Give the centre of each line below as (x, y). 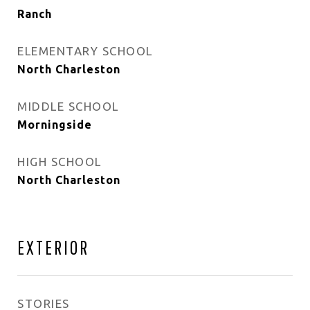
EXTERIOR (53, 247)
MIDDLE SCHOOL (68, 106)
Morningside (55, 125)
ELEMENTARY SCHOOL (85, 51)
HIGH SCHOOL (60, 162)
